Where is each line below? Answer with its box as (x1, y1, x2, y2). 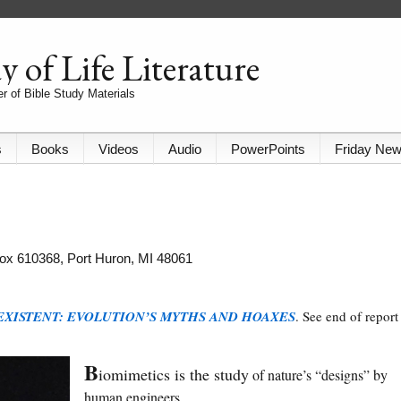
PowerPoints (231, 141, 305, 158)
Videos (98, 141, 139, 158)
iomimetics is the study (98, 363, 249, 386)
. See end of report (295, 307, 398, 326)
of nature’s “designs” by (249, 365, 388, 385)
